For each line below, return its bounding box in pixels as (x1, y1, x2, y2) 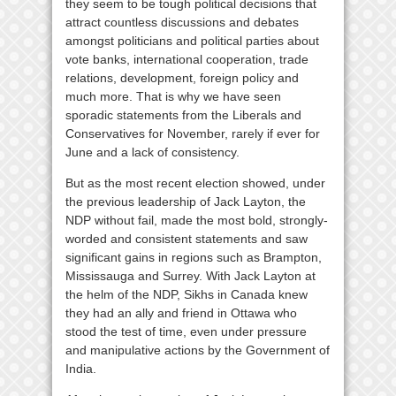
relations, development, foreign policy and (65, 70, 299, 85)
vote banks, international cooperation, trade (65, 51, 308, 66)
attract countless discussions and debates (65, 14, 299, 29)
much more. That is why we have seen (65, 88, 281, 103)
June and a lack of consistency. (65, 144, 240, 159)
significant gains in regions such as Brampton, (65, 249, 322, 264)
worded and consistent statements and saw (65, 231, 308, 246)
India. (65, 361, 96, 376)
